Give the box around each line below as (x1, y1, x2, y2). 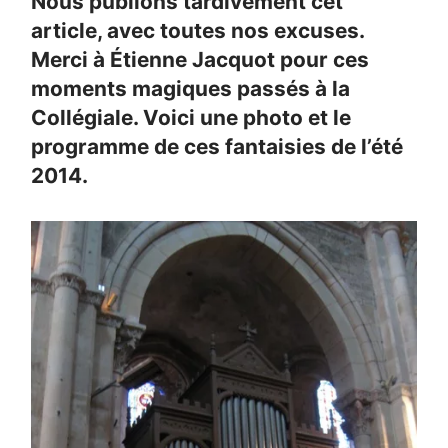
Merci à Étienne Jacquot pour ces (31, 47, 370, 73)
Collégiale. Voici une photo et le (31, 105, 352, 131)
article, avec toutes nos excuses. (31, 18, 365, 44)
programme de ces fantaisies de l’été (31, 134, 404, 160)
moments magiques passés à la (31, 76, 351, 102)
